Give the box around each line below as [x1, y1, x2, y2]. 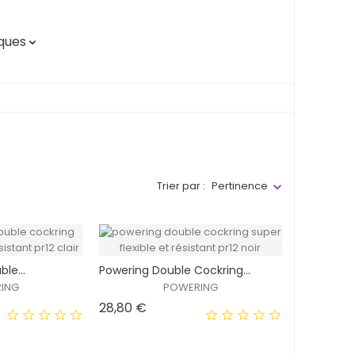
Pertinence [212, 178, 268, 194]
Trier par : [157, 177, 205, 193]
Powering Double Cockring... [98, 262, 250, 279]
